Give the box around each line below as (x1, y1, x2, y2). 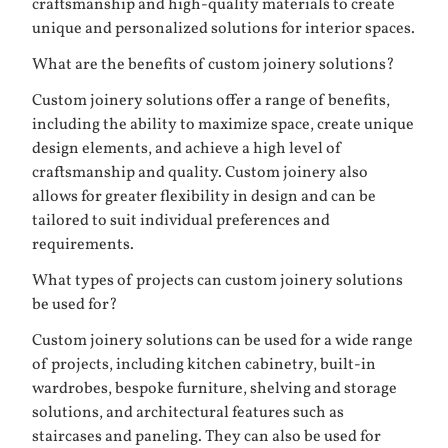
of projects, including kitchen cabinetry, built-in (32, 354, 376, 377)
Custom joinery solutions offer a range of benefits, (32, 90, 390, 113)
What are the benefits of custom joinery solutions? (32, 54, 395, 77)
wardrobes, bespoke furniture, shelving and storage (32, 378, 397, 401)
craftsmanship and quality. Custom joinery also (32, 162, 368, 185)
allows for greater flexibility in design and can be (32, 186, 376, 209)
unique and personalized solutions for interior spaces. (32, 18, 415, 41)
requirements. (32, 234, 134, 257)
